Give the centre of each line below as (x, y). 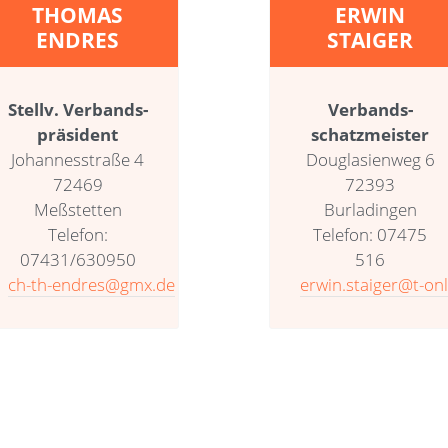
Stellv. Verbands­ (77, 109)
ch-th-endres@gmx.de (91, 284)
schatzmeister (370, 134)
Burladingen (370, 209)
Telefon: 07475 (370, 234)
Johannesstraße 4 (78, 159)
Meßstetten (77, 209)
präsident (78, 134)
